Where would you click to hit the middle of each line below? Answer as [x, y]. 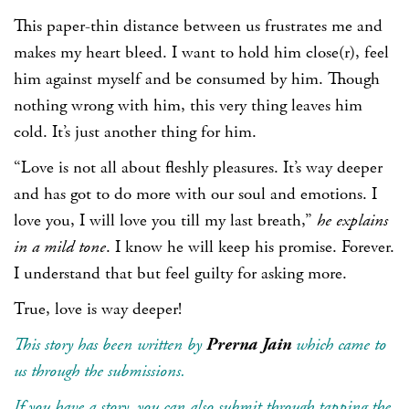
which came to [339, 345]
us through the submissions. [100, 371]
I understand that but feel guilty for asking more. [180, 273]
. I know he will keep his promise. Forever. [250, 247]
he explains [352, 220]
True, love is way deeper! [98, 309]
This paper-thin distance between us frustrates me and [198, 26]
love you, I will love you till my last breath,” [165, 220]
